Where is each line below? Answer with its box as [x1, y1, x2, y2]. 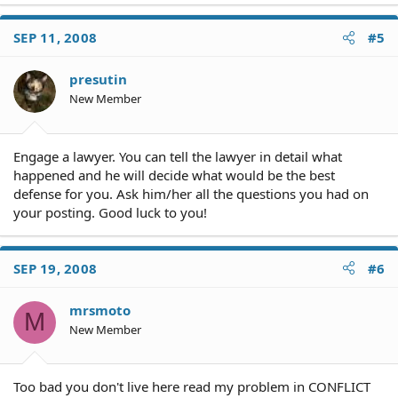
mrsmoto [69, 300, 131, 319]
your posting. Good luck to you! [13, 203, 207, 221]
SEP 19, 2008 [13, 259, 97, 277]
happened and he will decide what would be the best [13, 165, 335, 184]
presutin [69, 70, 127, 88]
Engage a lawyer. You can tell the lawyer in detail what [13, 147, 342, 165]
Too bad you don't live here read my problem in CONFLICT [13, 378, 370, 395]
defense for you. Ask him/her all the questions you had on [13, 184, 369, 203]
